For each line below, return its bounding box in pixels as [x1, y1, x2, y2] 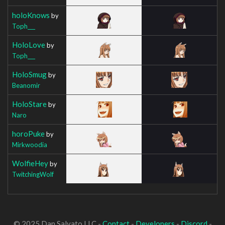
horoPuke [12, 129, 45, 138]
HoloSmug [12, 69, 47, 79]
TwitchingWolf [12, 170, 54, 178]
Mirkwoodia [12, 140, 47, 149]
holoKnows [12, 10, 50, 20]
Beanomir [12, 81, 40, 89]
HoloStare [12, 99, 47, 108]
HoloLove [12, 40, 45, 49]
